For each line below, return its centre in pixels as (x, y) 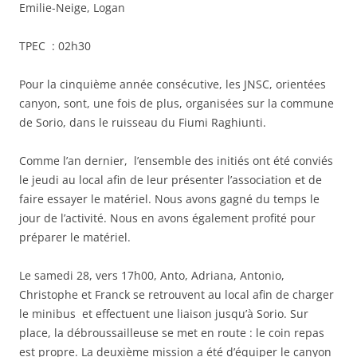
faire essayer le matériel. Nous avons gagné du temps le (169, 199)
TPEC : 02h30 (55, 46)
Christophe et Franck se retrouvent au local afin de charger (177, 295)
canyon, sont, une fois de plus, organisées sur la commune (177, 104)
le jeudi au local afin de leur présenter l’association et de (171, 180)
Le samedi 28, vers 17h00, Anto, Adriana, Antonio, (152, 276)
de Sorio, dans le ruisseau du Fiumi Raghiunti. (143, 123)
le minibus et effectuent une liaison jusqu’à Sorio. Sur (164, 314)
